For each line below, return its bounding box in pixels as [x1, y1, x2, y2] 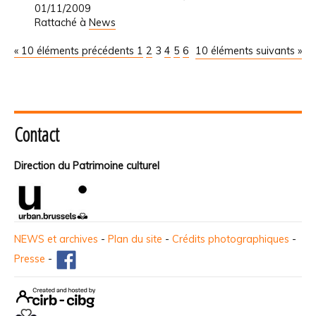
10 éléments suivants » [195, 44, 302, 57]
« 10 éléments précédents [14, 44, 137, 57]
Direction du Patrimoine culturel [14, 159, 159, 173]
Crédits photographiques [172, 233, 289, 246]
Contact [14, 121, 59, 148]
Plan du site [108, 233, 162, 246]
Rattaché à [34, 16, 86, 29]
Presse [14, 253, 45, 266]
